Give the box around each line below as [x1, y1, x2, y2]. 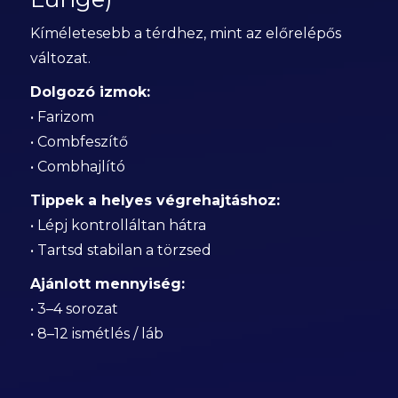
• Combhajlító [29, 158, 125, 175]
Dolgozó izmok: [29, 84, 150, 100]
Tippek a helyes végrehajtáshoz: [29, 192, 280, 209]
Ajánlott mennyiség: [29, 275, 185, 292]
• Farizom [29, 108, 94, 125]
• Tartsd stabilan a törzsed [29, 242, 211, 259]
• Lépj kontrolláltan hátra [29, 217, 206, 234]
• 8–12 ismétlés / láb [29, 325, 163, 342]
